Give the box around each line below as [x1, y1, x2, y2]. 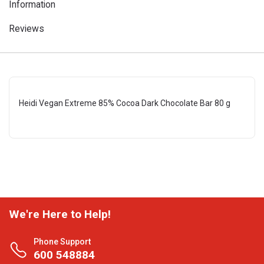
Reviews [9, 23, 44, 34]
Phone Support [34, 237, 91, 246]
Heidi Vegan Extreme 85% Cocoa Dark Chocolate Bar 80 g [19, 98, 230, 108]
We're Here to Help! [9, 207, 111, 221]
